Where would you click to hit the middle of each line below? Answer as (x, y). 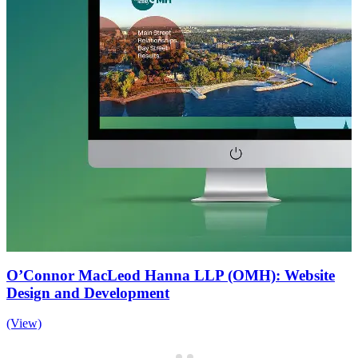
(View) (24, 324)
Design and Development (88, 292)
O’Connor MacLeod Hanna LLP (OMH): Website (171, 275)
